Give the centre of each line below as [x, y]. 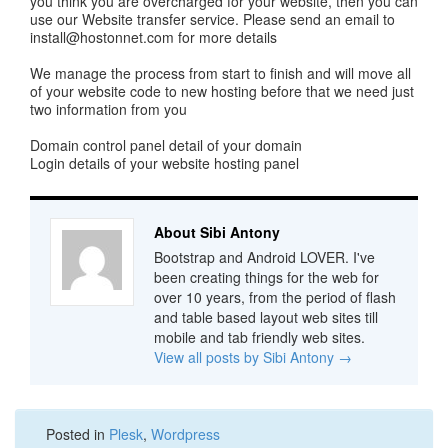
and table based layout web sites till [266, 316]
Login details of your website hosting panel [164, 162]
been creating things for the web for [266, 276]
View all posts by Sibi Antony [246, 356]
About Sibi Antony [217, 231]
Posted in [77, 433]
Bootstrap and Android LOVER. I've [264, 256]
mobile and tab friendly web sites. [259, 336]
